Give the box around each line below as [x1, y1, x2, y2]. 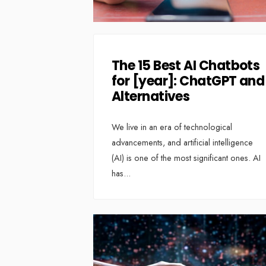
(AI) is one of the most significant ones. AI [112, 152, 261, 164]
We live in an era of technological [112, 121, 232, 134]
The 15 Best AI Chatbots [112, 56, 260, 75]
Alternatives [112, 87, 190, 106]
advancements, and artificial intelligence [112, 137, 253, 149]
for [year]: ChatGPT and [112, 72, 265, 91]
